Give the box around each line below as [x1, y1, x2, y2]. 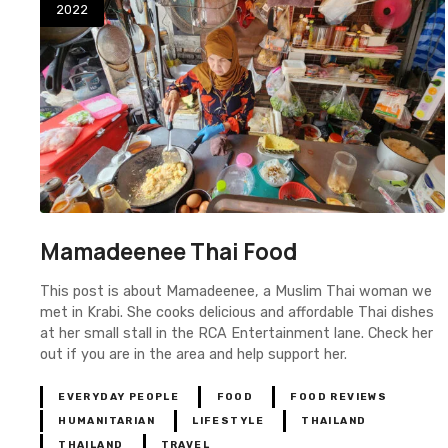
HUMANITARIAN [58, 414, 156, 427]
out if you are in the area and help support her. [40, 345, 347, 363]
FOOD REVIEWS [290, 390, 388, 403]
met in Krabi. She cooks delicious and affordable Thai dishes [40, 303, 434, 321]
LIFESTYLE [192, 414, 264, 427]
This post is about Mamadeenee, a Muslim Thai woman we [40, 282, 432, 300]
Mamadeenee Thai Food [40, 236, 297, 268]
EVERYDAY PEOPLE [58, 390, 180, 403]
